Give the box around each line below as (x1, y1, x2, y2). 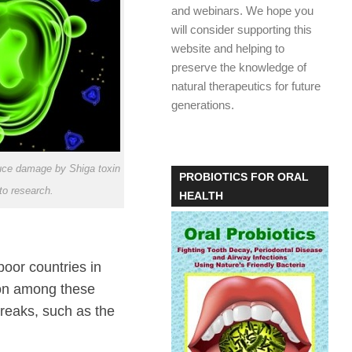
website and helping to (171, 42, 284, 55)
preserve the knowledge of (171, 60, 306, 74)
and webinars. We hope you (171, 4, 313, 17)
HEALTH (179, 189, 223, 202)
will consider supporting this (171, 23, 312, 36)
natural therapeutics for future (171, 79, 321, 93)
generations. (171, 98, 234, 112)
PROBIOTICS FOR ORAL (179, 170, 309, 183)
